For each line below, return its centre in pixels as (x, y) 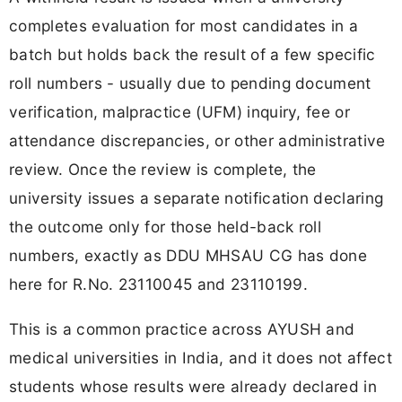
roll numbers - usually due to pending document (190, 83)
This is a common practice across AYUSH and (182, 328)
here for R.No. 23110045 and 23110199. (158, 284)
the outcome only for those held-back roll (166, 227)
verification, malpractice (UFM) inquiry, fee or (180, 112)
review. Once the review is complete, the (163, 170)
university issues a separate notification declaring (197, 198)
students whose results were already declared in (193, 386)
